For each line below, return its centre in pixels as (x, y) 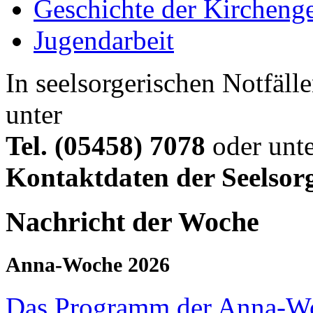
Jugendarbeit (104, 40)
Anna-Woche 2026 (88, 264)
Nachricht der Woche (132, 222)
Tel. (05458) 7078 (105, 145)
